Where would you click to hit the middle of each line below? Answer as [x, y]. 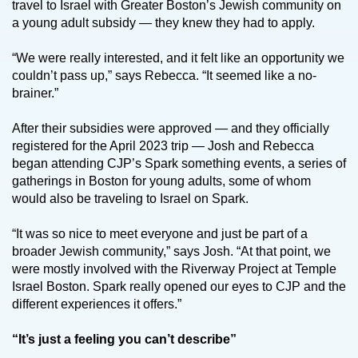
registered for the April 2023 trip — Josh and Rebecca [163, 146]
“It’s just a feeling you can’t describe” [126, 340]
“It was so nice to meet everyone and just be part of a [160, 234]
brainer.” [37, 93]
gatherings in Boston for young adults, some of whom [161, 181]
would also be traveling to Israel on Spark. [133, 199]
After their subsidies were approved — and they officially [171, 129]
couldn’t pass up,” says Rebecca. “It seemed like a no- [164, 76]
